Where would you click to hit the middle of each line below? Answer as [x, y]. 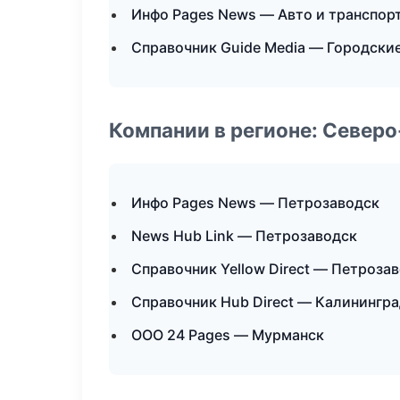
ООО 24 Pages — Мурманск [228, 335]
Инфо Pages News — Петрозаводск [255, 203]
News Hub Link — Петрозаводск [244, 236]
